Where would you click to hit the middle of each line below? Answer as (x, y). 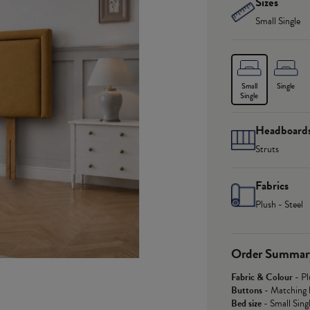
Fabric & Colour (262, 277)
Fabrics (272, 186)
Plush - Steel (279, 205)
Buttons (247, 291)
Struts (267, 149)
